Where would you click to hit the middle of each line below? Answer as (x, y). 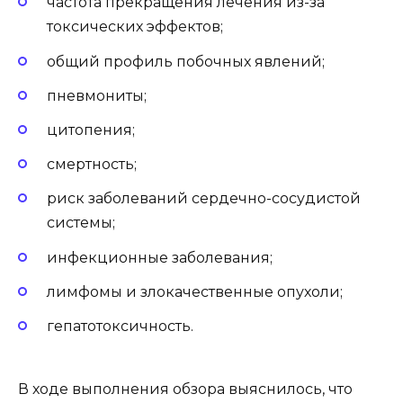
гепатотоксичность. (120, 326)
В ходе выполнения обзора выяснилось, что (185, 390)
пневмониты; (97, 95)
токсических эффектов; (135, 27)
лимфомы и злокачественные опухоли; (195, 291)
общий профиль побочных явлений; (186, 61)
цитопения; (91, 130)
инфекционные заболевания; (160, 257)
